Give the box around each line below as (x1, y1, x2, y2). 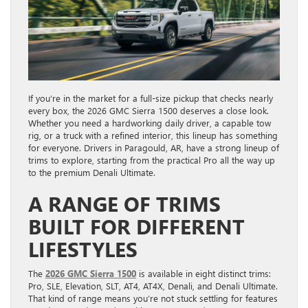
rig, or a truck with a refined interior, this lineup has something (28, 129, 278, 142)
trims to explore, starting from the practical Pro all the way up (28, 154, 275, 166)
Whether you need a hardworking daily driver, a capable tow (28, 117, 271, 129)
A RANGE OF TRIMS (28, 190, 221, 218)
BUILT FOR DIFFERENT (28, 212, 245, 241)
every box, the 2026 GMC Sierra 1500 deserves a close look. (28, 104, 269, 117)
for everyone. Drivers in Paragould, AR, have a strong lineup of (28, 142, 279, 154)
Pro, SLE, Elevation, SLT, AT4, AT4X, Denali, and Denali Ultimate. (28, 280, 278, 292)
